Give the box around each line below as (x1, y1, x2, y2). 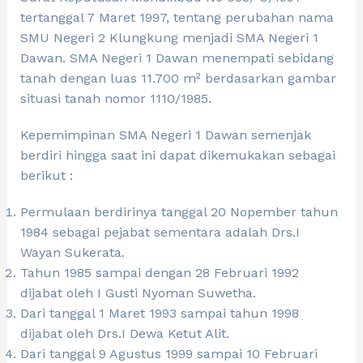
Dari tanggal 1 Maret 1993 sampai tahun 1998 (19, 305, 299, 322)
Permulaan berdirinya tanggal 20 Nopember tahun (19, 204, 338, 220)
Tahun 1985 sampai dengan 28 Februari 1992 (19, 265, 299, 281)
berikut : (19, 168, 73, 184)
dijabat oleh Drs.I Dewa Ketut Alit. (19, 326, 229, 342)
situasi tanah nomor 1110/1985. (19, 91, 211, 107)
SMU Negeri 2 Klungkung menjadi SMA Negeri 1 (19, 30, 318, 46)
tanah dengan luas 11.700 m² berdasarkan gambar (19, 70, 336, 87)
